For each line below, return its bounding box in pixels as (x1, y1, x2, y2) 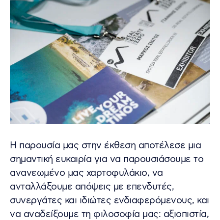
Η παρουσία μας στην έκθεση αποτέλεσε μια (10, 139, 201, 152)
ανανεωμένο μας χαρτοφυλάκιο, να (10, 167, 163, 180)
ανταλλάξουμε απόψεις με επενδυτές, (10, 181, 174, 193)
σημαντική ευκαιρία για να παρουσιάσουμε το (10, 153, 203, 166)
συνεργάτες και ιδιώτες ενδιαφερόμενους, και (10, 194, 209, 207)
